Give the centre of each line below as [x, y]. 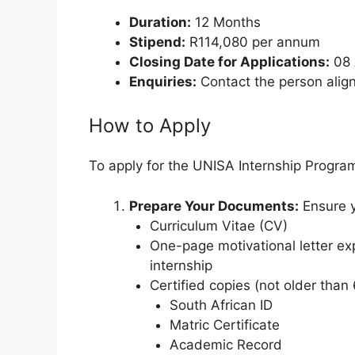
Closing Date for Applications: [229, 61]
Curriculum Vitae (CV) [218, 225]
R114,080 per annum [253, 42]
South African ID [221, 305]
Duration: [160, 22]
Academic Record [226, 344]
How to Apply [150, 126]
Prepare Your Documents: [214, 206]
